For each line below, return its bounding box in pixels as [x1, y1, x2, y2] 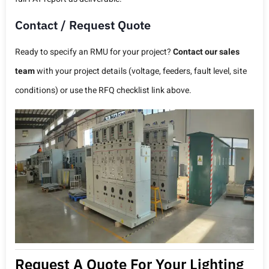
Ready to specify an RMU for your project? [15, 46, 173, 59]
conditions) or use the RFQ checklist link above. [15, 84, 192, 97]
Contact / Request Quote [15, 17, 151, 34]
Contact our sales [173, 46, 240, 59]
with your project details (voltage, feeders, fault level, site [35, 65, 247, 78]
